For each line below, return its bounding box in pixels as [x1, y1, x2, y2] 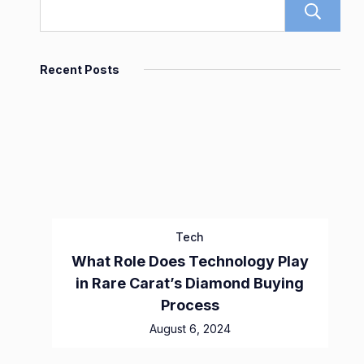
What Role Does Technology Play [71, 253, 309, 271]
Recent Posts [40, 63, 119, 77]
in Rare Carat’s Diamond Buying [76, 275, 305, 292]
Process [160, 297, 219, 314]
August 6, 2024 [149, 322, 231, 336]
